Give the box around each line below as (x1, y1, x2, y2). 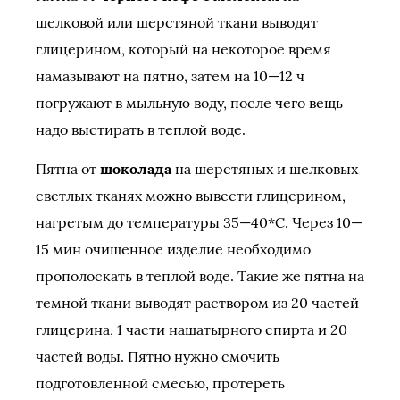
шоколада (100, 160, 171, 178)
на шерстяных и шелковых (171, 160, 358, 178)
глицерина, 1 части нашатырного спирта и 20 (36, 321, 347, 338)
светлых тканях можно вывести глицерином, (36, 187, 346, 204)
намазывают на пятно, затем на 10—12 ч (36, 67, 304, 85)
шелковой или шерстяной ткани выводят (36, 13, 318, 31)
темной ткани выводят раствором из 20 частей (36, 294, 359, 312)
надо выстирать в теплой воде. (36, 121, 246, 138)
